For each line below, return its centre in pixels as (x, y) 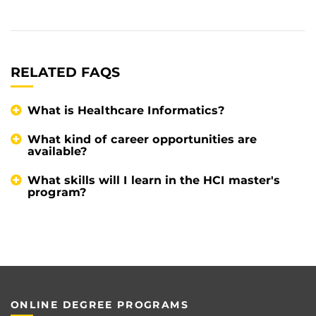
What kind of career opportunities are (142, 139)
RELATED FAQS (66, 72)
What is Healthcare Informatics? (126, 110)
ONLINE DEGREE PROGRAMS (99, 305)
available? (57, 151)
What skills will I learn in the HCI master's (154, 180)
